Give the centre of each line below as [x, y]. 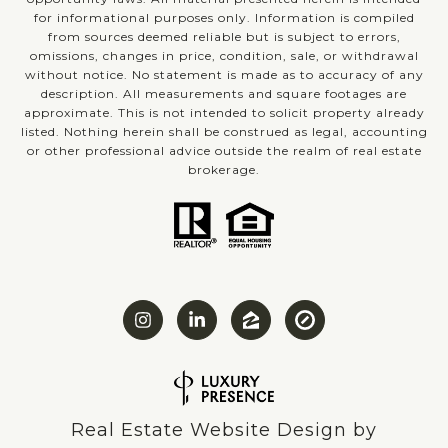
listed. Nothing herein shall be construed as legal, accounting [224, 131]
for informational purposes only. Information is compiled [224, 17]
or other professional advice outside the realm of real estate [224, 150]
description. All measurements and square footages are [224, 93]
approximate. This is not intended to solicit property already [224, 112]
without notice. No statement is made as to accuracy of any [224, 74]
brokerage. [224, 169]
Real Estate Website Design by [224, 430]
